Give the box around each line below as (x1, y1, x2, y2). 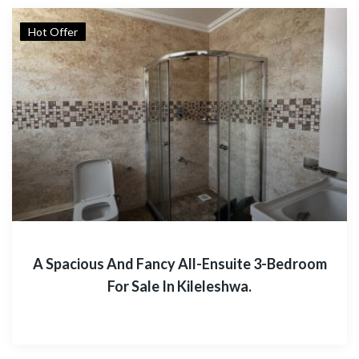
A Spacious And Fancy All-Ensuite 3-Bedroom (32, 255, 327, 272)
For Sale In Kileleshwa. (107, 277, 252, 295)
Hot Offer (28, 25, 78, 38)
